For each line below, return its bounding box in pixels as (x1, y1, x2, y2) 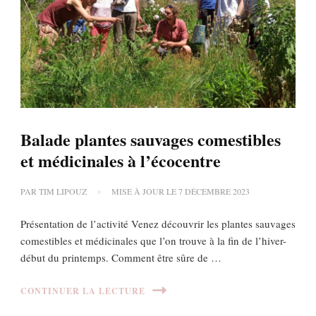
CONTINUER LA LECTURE (20, 284, 145, 297)
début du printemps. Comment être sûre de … (20, 250, 221, 265)
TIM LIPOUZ (39, 186, 87, 197)
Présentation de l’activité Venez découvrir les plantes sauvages (20, 217, 296, 231)
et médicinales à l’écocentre (20, 148, 221, 174)
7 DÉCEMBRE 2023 (178, 186, 250, 197)
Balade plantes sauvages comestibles (20, 127, 281, 152)
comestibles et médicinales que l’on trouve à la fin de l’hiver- (20, 233, 286, 248)
